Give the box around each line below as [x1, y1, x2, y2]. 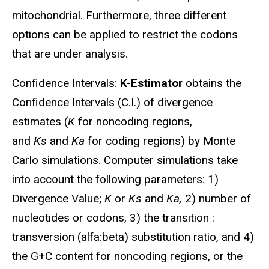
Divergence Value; [12, 191, 104, 205]
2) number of [182, 191, 251, 205]
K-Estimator [120, 76, 183, 90]
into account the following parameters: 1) [12, 172, 219, 186]
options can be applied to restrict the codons [12, 28, 238, 42]
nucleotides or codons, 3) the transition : [12, 210, 214, 225]
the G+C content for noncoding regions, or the [12, 249, 243, 263]
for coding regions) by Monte [85, 133, 235, 148]
